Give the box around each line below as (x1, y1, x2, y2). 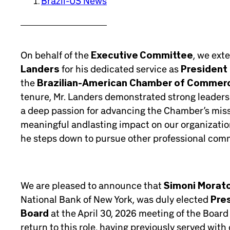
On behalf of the (21, 49, 91, 61)
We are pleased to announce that (21, 179, 164, 191)
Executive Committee (91, 49, 193, 61)
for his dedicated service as (60, 63, 181, 75)
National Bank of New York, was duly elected (21, 193, 210, 205)
